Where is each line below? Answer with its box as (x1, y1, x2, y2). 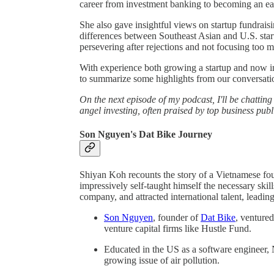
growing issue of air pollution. (104, 255, 220, 266)
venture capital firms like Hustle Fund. (104, 223, 251, 234)
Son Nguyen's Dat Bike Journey (80, 129, 212, 140)
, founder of (153, 212, 201, 223)
